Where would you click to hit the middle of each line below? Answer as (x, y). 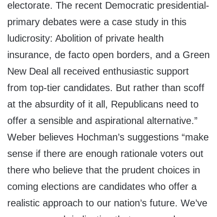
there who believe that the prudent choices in (104, 170)
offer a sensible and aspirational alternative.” (102, 121)
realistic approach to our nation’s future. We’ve (107, 203)
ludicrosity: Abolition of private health (85, 39)
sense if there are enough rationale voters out (105, 154)
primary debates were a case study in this (97, 22)
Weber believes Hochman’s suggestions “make (108, 137)
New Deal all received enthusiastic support (98, 71)
